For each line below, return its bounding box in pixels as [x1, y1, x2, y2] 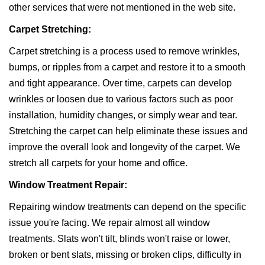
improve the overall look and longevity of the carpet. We [9, 142, 240, 153]
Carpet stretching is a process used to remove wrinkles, [9, 46, 240, 57]
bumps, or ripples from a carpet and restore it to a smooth [9, 62, 245, 73]
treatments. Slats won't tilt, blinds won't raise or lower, [9, 234, 230, 244]
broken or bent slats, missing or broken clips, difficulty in [9, 250, 241, 260]
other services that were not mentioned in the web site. [9, 2, 235, 13]
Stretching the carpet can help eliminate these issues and [9, 126, 248, 137]
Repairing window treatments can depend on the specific [9, 202, 246, 212]
